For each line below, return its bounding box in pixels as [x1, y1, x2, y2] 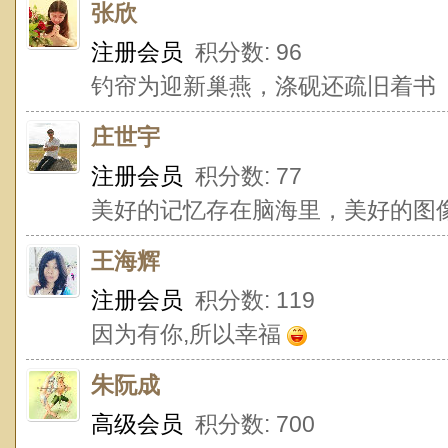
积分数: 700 [183, 411, 315, 437]
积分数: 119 [183, 287, 315, 313]
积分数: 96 [183, 39, 302, 65]
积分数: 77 [183, 163, 302, 189]
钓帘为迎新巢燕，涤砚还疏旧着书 [91, 73, 436, 99]
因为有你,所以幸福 [91, 321, 287, 347]
